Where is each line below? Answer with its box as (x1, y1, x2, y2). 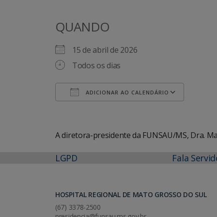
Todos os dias (72, 60, 121, 71)
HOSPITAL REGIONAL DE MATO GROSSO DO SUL (55, 189, 207, 199)
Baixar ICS (72, 104, 108, 115)
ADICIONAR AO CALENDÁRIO (84, 88, 169, 96)
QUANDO (55, 17, 109, 35)
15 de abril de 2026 (72, 44, 145, 55)
